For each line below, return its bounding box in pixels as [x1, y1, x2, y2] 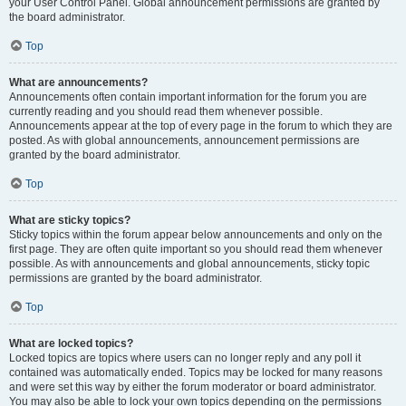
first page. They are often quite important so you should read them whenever [9, 243, 382, 256]
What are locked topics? [9, 337, 133, 350]
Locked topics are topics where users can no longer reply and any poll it [9, 352, 361, 364]
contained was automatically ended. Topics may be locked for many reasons [9, 366, 382, 379]
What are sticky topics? [9, 214, 130, 227]
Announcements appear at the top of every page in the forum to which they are [9, 120, 392, 132]
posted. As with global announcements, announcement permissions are [9, 134, 360, 147]
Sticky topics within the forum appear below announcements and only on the [9, 228, 382, 241]
